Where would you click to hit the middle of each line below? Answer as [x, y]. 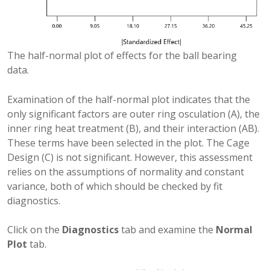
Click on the [35, 230]
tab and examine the [167, 230]
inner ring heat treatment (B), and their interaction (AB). [133, 129]
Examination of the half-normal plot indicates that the [129, 100]
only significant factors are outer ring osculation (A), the [133, 114]
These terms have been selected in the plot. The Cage [128, 143]
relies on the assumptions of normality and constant [126, 172]
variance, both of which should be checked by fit [115, 187]
